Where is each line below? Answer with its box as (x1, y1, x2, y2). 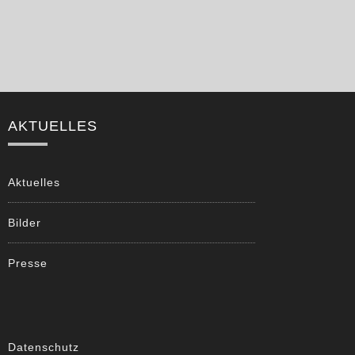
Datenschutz (8, 340, 79, 353)
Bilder (8, 216, 41, 229)
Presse (8, 256, 48, 269)
